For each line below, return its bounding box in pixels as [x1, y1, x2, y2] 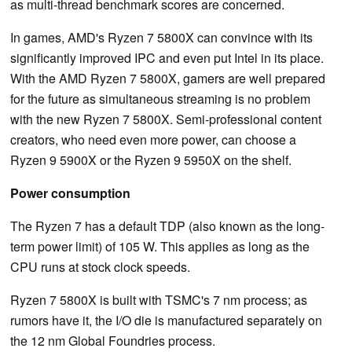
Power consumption [10, 183, 130, 202]
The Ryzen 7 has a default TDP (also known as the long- [10, 216, 324, 235]
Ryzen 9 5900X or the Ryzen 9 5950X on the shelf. [10, 150, 291, 169]
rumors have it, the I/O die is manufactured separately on [10, 310, 322, 329]
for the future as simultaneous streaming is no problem [10, 89, 310, 108]
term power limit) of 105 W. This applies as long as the [10, 236, 310, 255]
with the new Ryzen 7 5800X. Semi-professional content [10, 109, 321, 128]
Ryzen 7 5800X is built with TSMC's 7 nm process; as [10, 290, 307, 309]
